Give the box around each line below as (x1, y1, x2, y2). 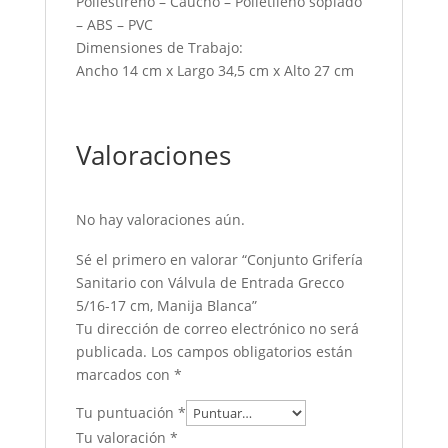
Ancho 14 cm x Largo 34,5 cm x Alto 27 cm (75, 61, 354, 80)
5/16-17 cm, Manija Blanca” (75, 296, 257, 315)
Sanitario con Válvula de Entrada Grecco (75, 273, 344, 292)
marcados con (75, 365, 174, 384)
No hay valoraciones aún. (75, 210, 245, 229)
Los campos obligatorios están (150, 342, 353, 361)
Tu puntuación (75, 403, 178, 422)
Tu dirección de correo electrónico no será (75, 319, 359, 338)
